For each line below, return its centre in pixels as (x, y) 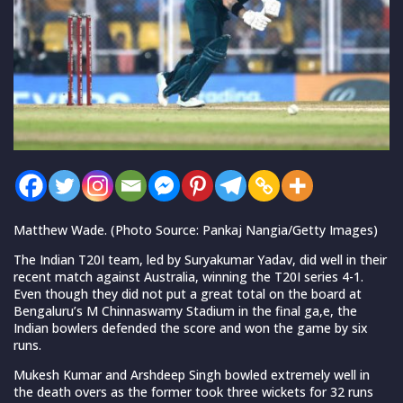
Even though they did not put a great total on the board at (188, 294)
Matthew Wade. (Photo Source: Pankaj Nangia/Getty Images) (196, 230)
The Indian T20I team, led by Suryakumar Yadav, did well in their (200, 260)
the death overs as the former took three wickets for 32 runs (193, 392)
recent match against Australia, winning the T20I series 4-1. (188, 277)
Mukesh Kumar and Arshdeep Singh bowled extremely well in (192, 375)
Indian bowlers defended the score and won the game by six (191, 328)
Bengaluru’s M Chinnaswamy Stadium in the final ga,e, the (185, 311)
